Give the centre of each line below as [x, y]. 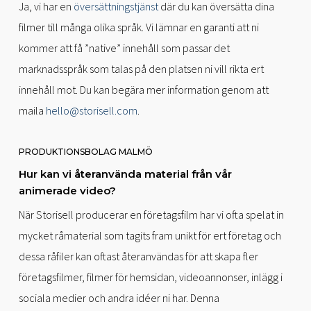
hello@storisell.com [91, 110]
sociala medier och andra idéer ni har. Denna [119, 297]
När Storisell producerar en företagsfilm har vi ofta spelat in [151, 214]
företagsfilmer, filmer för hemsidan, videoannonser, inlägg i [150, 277]
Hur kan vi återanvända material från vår [125, 174]
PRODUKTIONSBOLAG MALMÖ [85, 151]
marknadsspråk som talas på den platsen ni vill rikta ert [141, 68]
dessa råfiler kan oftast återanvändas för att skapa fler [138, 256]
